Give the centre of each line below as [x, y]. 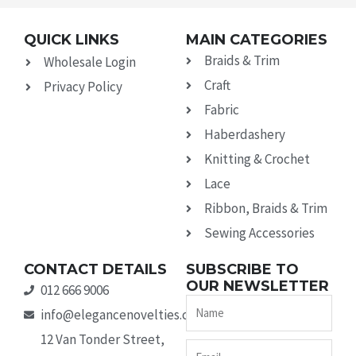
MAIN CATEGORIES [257, 40]
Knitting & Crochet [257, 159]
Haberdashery [244, 135]
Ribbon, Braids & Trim [265, 209]
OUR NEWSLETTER [257, 286]
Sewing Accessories [259, 233]
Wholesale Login [89, 62]
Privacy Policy [83, 87]
